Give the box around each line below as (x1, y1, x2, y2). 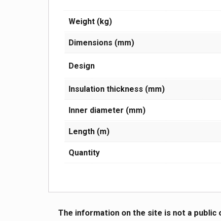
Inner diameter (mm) (69, 106, 146, 115)
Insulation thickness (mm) (69, 84, 165, 94)
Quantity (69, 148, 100, 158)
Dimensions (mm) (69, 38, 135, 48)
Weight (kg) (69, 17, 112, 27)
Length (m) (69, 127, 110, 137)
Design (69, 61, 95, 71)
